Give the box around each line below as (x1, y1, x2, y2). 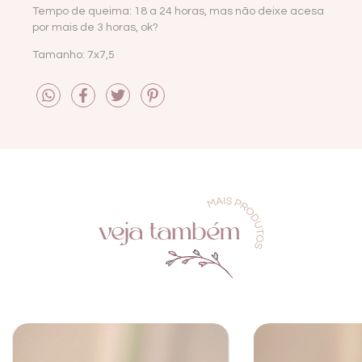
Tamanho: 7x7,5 (32, 48, 115, 61)
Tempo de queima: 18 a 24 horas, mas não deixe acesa (32, 5, 324, 17)
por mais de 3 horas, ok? (32, 21, 158, 33)
